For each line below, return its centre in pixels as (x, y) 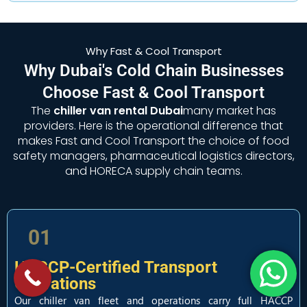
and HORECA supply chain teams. (153, 171)
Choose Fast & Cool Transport (153, 93)
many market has (230, 111)
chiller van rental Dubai (118, 111)
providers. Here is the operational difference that (153, 126)
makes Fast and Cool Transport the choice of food (153, 141)
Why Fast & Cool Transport (153, 51)
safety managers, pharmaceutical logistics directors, (153, 156)
